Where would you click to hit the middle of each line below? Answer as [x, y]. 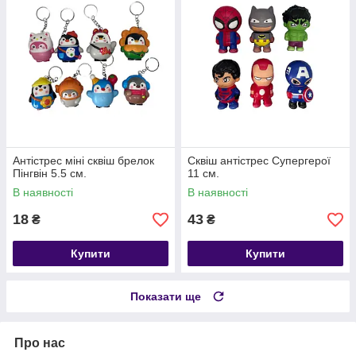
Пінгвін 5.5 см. [50, 174]
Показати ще [166, 297]
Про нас [40, 343]
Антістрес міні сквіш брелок [83, 161]
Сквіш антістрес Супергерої [259, 161]
